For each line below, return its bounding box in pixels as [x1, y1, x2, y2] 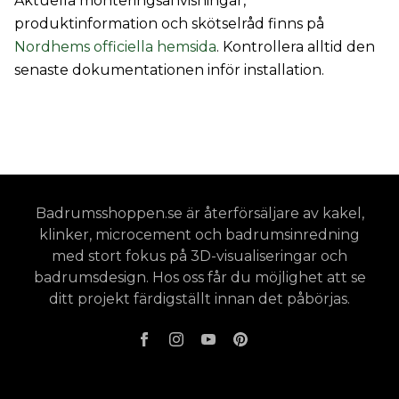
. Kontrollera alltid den [216, 38, 375, 55]
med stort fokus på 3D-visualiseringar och [52, 248, 347, 265]
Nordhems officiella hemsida [14, 38, 216, 55]
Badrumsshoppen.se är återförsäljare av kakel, [35, 205, 364, 222]
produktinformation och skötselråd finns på [14, 15, 324, 32]
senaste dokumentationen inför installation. [14, 61, 324, 78]
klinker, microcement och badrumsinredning [39, 226, 360, 243]
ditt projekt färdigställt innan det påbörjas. [49, 290, 350, 307]
